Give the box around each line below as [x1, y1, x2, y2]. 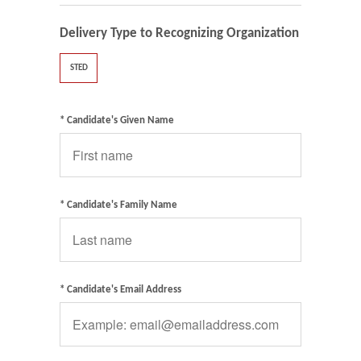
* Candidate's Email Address [60, 284, 181, 295]
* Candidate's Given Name [60, 114, 174, 126]
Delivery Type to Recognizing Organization [60, 27, 299, 41]
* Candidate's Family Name [60, 199, 177, 210]
